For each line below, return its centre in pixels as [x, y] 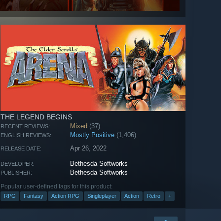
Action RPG [65, 196]
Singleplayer [102, 196]
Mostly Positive [92, 135]
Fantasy [34, 196]
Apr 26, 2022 [89, 148]
